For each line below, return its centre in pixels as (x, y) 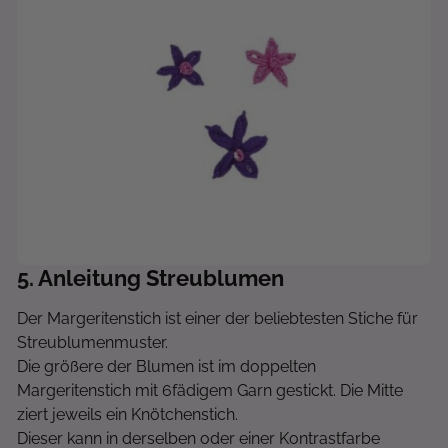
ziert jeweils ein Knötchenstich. (129, 414)
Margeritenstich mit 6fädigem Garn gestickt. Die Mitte (210, 390)
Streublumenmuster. (94, 342)
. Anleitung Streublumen (156, 278)
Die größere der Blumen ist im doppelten (166, 366)
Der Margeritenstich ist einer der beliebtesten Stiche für (217, 318)
